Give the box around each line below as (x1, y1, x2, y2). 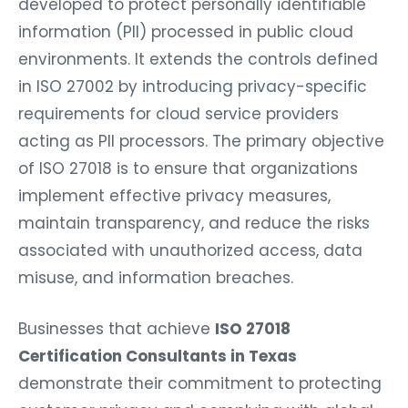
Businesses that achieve (18, 317, 215, 340)
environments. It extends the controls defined (18, 47, 378, 70)
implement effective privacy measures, (18, 184, 331, 207)
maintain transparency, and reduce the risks (18, 211, 370, 234)
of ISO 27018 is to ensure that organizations (18, 157, 358, 179)
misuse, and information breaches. (18, 266, 293, 289)
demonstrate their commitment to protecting (18, 372, 382, 394)
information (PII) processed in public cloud (18, 20, 353, 43)
